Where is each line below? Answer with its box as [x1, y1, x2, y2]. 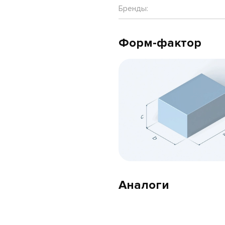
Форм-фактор [118, 35, 201, 50]
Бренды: [118, 3, 148, 14]
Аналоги [118, 178, 169, 193]
